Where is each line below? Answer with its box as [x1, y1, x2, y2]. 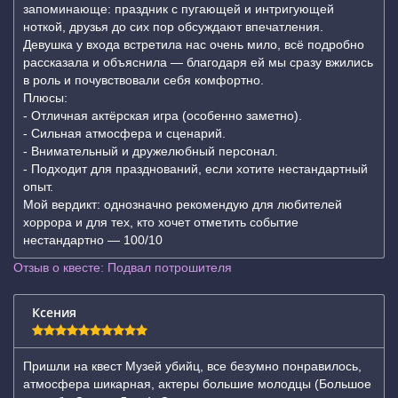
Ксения [32, 304, 76, 321]
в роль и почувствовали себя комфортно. [23, 73, 264, 87]
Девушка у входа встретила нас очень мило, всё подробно [23, 37, 364, 52]
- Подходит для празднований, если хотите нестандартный [23, 162, 368, 176]
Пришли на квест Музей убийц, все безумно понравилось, [23, 359, 362, 373]
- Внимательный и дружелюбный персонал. [23, 144, 278, 158]
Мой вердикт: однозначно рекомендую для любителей [23, 197, 342, 211]
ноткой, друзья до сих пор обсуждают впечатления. [23, 20, 323, 34]
